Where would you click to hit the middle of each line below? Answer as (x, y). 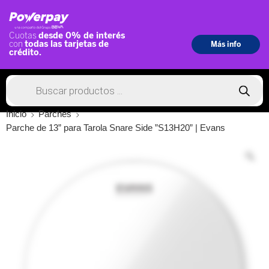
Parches (55, 114)
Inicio (16, 114)
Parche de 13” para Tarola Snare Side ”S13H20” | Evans (116, 128)
